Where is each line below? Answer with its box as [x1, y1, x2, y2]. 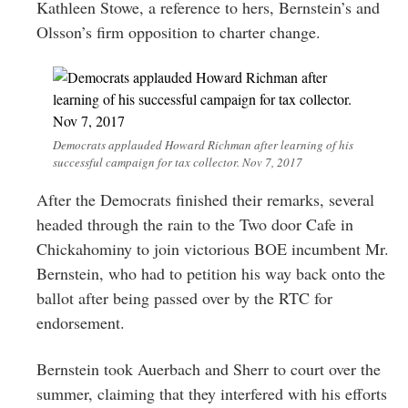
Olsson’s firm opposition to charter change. [36, 20, 321, 43]
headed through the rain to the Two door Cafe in [36, 212, 353, 235]
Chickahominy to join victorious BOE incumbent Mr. [36, 237, 389, 260]
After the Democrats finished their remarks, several [36, 188, 374, 210]
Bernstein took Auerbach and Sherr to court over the [36, 357, 381, 380]
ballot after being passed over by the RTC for [36, 286, 332, 309]
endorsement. [36, 311, 125, 333]
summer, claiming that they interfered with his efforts [36, 382, 387, 404]
